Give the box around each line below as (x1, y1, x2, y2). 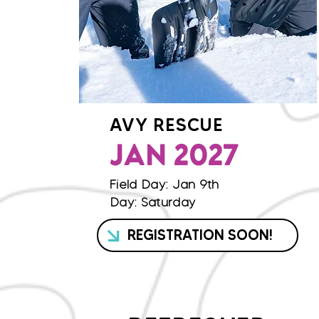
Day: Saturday (110, 194, 196, 210)
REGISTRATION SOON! (127, 226, 273, 244)
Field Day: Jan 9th (110, 177, 219, 192)
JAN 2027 (109, 144, 239, 172)
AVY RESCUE (110, 114, 224, 135)
